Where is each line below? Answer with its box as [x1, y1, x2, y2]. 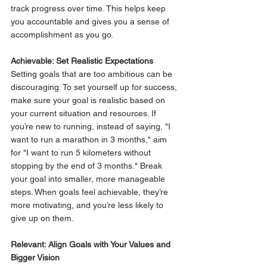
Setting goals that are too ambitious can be [11, 69, 175, 79]
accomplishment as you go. [11, 30, 115, 40]
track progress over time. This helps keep [11, 4, 168, 14]
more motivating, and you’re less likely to [11, 200, 166, 210]
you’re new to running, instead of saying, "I [11, 122, 173, 132]
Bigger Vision [11, 253, 60, 263]
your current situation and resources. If [11, 108, 159, 119]
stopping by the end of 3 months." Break [11, 161, 164, 171]
